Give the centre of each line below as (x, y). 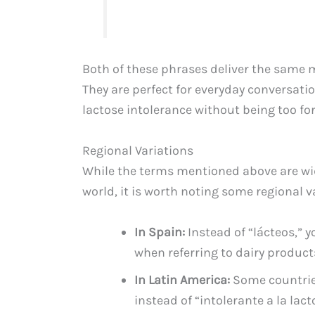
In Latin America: (182, 279)
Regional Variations (138, 150)
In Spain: (160, 232)
